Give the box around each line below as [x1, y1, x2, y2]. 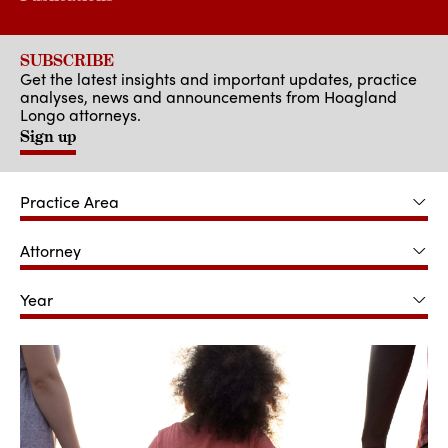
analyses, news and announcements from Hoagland [20, 85, 397, 108]
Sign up [20, 126, 76, 147]
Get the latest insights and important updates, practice [20, 67, 417, 90]
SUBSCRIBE [20, 50, 114, 71]
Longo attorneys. [20, 103, 141, 126]
